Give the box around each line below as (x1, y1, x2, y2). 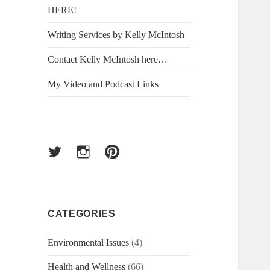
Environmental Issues (48, 237, 130, 248)
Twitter (47, 147, 80, 160)
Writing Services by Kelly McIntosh (48, 30, 185, 40)
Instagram (75, 147, 121, 160)
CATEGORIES (48, 209, 116, 219)
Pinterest (104, 147, 143, 160)
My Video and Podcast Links (48, 79, 159, 90)
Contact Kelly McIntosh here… (48, 54, 168, 65)
